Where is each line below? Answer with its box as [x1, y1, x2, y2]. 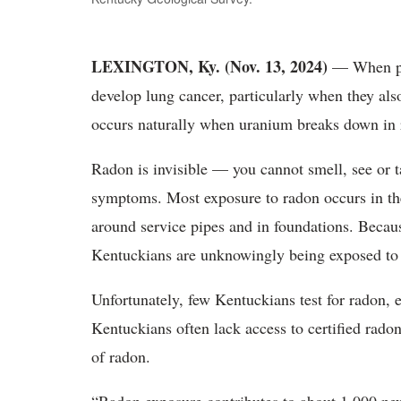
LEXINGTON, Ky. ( [91, 55, 230, 78]
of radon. [91, 346, 166, 367]
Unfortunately [91, 288, 179, 310]
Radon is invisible [91, 158, 208, 179]
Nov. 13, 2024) [230, 55, 328, 78]
